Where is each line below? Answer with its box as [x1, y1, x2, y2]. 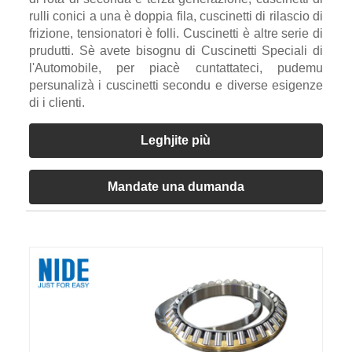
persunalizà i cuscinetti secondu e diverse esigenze [28, 78, 324, 92]
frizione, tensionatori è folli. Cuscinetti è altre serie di [28, 26, 324, 40]
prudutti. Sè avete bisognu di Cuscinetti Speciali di [28, 43, 324, 57]
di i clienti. [28, 95, 85, 109]
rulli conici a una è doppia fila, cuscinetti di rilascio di [28, 9, 324, 23]
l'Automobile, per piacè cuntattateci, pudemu [28, 60, 324, 75]
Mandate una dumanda [107, 179, 244, 193]
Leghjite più [141, 133, 211, 147]
